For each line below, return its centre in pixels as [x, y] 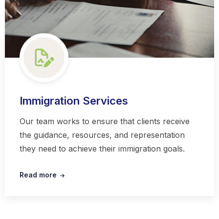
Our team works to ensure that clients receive [104, 121]
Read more [38, 175]
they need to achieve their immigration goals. [102, 149]
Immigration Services [74, 101]
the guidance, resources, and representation [102, 135]
